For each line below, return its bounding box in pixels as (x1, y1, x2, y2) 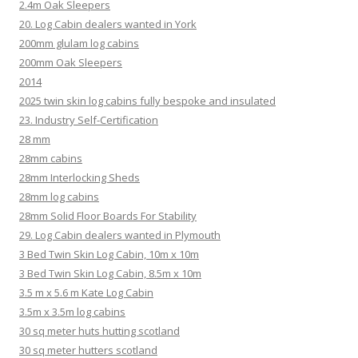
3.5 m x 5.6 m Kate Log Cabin (19, 284, 153, 300)
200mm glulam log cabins (19, 35, 139, 50)
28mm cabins (19, 150, 82, 165)
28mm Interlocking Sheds (19, 169, 140, 185)
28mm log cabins (19, 189, 99, 204)
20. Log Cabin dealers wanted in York (19, 16, 197, 31)
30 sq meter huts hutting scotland (19, 323, 180, 338)
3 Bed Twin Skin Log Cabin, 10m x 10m (19, 246, 199, 261)
